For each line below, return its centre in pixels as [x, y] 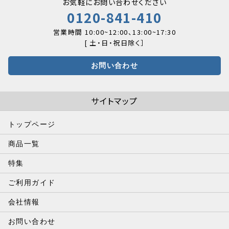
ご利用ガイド [32, 182]
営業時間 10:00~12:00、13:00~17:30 [114, 32]
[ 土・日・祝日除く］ [114, 42]
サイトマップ [114, 100]
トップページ [32, 124]
